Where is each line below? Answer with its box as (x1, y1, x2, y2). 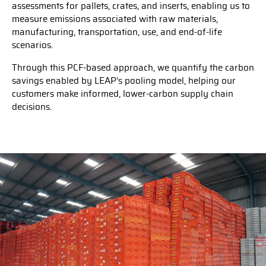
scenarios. (12, 40, 55, 50)
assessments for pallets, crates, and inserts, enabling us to (12, 1, 250, 11)
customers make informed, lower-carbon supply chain (12, 89, 233, 99)
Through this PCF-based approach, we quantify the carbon (12, 63, 254, 72)
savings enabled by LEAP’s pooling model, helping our (12, 76, 236, 85)
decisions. (12, 102, 52, 112)
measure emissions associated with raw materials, (12, 14, 218, 24)
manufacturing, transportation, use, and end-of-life (12, 27, 222, 37)
